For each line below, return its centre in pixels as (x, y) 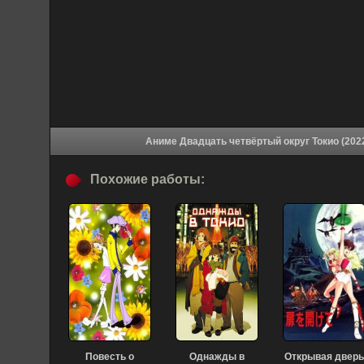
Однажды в (217, 357)
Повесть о (110, 357)
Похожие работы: (147, 179)
